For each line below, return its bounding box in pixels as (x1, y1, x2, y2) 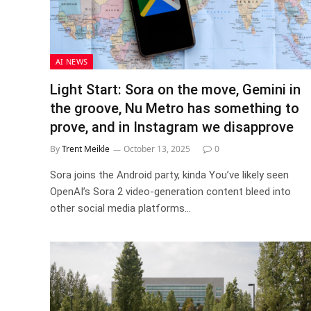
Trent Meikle (62, 142, 110, 155)
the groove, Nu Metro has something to (50, 99, 299, 117)
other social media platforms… (50, 201, 191, 215)
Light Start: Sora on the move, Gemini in (50, 81, 301, 98)
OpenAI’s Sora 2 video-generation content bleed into (50, 185, 291, 198)
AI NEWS (56, 56, 88, 67)
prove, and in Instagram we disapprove (50, 118, 294, 135)
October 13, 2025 (124, 142, 190, 155)
